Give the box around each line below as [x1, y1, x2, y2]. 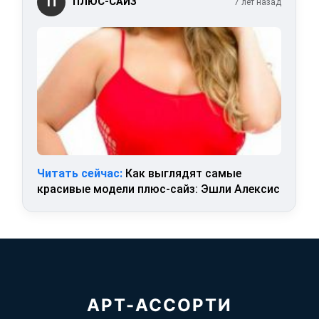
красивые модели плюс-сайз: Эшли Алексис [37, 182, 281, 196]
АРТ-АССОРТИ [87, 294, 232, 315]
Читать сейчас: [37, 166, 123, 180]
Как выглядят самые [122, 166, 242, 180]
